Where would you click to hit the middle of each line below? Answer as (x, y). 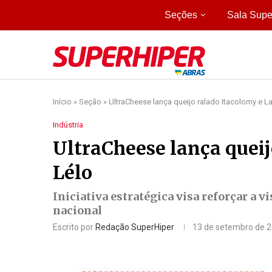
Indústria (68, 124)
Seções (181, 15)
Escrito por (74, 227)
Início (62, 101)
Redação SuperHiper (135, 227)
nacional (77, 210)
